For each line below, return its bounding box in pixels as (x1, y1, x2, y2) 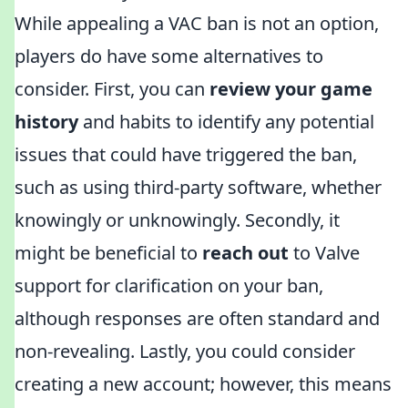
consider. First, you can (15, 76, 209, 101)
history (15, 109, 78, 134)
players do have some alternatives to (15, 44, 323, 68)
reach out (202, 240, 289, 265)
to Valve (289, 240, 360, 265)
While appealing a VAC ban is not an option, (15, 11, 379, 36)
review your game (209, 76, 372, 101)
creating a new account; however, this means (15, 372, 392, 396)
